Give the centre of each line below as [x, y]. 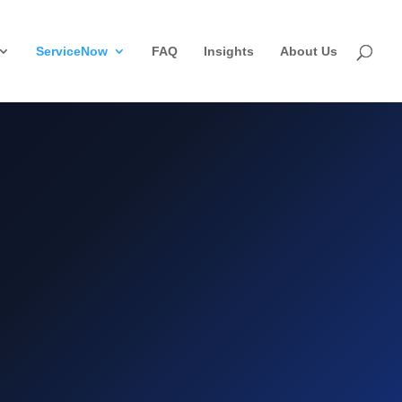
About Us [309, 51]
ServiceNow [72, 51]
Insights [229, 51]
